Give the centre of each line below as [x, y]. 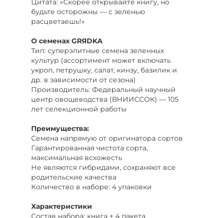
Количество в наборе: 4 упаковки [91, 187]
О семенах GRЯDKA [67, 41]
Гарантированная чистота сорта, [90, 148]
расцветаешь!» [58, 21]
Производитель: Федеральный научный [103, 89]
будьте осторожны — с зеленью [88, 11]
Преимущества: [60, 128]
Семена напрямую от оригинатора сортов [107, 138]
